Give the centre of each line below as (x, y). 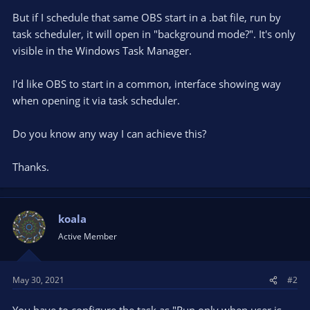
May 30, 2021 (38, 280)
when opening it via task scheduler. (96, 100)
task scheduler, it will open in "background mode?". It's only (154, 34)
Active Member (88, 236)
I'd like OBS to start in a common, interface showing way (147, 83)
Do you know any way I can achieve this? (109, 133)
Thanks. (31, 166)
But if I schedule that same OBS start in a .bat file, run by (147, 17)
